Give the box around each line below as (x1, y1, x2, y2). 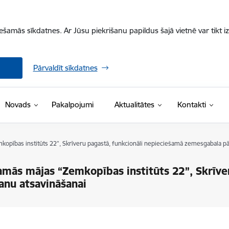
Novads (5, 100, 31, 109)
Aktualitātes (114, 100, 154, 109)
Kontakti (177, 100, 206, 109)
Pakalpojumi (51, 100, 94, 109)
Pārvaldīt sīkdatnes (33, 63, 98, 73)
